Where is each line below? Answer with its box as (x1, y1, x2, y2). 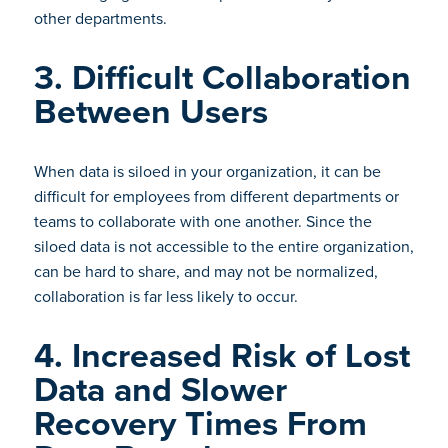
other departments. (33, 7, 171, 30)
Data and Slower (33, 364, 287, 415)
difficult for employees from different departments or (33, 185, 399, 208)
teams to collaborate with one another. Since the (33, 210, 372, 233)
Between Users (33, 86, 268, 137)
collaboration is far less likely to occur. (33, 285, 302, 308)
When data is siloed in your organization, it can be (33, 160, 381, 183)
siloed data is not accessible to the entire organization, (33, 235, 414, 258)
